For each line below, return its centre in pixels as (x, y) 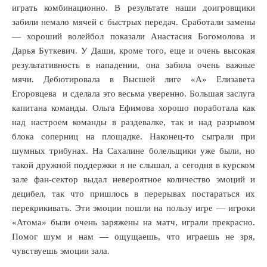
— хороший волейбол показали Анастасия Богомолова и (133, 36)
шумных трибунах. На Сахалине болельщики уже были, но (133, 151)
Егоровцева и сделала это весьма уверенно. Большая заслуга (133, 94)
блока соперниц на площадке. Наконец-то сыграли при (133, 136)
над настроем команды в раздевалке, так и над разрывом (133, 122)
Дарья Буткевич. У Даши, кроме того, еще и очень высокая (133, 51)
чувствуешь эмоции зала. (61, 251)
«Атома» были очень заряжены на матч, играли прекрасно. (133, 222)
